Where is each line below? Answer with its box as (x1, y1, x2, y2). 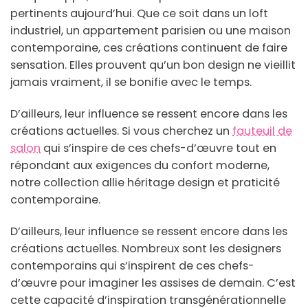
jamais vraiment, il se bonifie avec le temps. (10, 74, 252, 91)
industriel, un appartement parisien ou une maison (10, 23, 291, 39)
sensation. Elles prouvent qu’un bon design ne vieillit (10, 57, 296, 74)
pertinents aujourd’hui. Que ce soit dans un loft (10, 5, 268, 22)
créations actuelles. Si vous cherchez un (10, 123, 232, 140)
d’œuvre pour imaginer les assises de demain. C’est (10, 275, 296, 291)
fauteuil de (232, 123, 292, 140)
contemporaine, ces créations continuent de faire (10, 40, 287, 56)
